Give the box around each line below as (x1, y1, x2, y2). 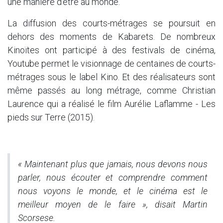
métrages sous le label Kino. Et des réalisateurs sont (7, 71, 216, 82)
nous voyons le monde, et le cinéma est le (18, 185, 208, 196)
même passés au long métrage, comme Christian (7, 85, 216, 96)
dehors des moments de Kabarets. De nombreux (7, 31, 216, 42)
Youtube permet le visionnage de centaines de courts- (7, 58, 216, 69)
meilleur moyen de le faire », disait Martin (18, 199, 208, 210)
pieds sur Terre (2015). (7, 111, 97, 122)
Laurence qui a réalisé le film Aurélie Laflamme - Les (7, 98, 216, 109)
